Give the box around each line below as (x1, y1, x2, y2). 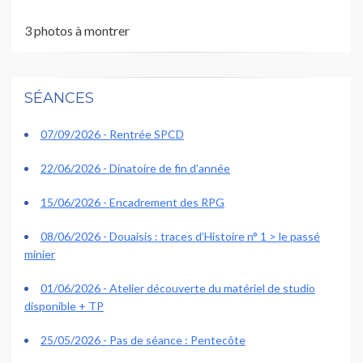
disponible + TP (24, 299, 104, 314)
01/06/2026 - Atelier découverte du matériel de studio (41, 281, 315, 296)
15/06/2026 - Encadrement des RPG (41, 195, 224, 210)
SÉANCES (24, 89, 94, 108)
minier (24, 247, 55, 262)
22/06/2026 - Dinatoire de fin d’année (41, 161, 230, 176)
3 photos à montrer (24, 23, 130, 39)
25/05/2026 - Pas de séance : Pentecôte (41, 333, 246, 348)
